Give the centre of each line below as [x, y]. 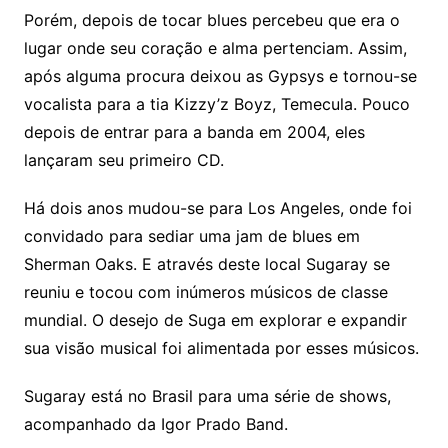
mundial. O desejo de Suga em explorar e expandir [215, 320]
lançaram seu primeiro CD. [123, 160]
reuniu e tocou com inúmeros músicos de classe [205, 292]
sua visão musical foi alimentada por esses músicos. [221, 348]
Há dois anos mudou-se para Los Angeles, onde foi [217, 208]
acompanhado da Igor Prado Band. [155, 424]
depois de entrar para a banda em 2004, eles [194, 132]
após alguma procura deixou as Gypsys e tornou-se [220, 76]
